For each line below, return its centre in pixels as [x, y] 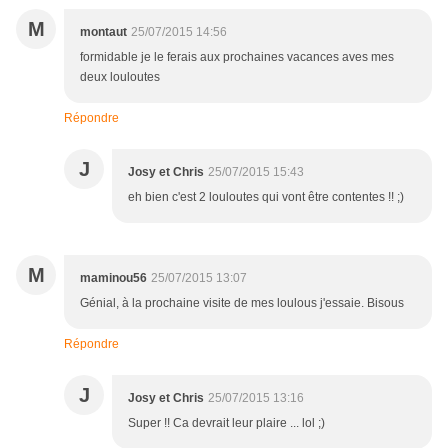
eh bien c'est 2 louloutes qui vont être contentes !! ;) [266, 197]
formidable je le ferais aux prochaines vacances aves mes [237, 57]
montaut [103, 32]
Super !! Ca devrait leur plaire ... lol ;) [226, 423]
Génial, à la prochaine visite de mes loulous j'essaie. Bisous [242, 303]
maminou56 [113, 278]
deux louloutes [120, 77]
